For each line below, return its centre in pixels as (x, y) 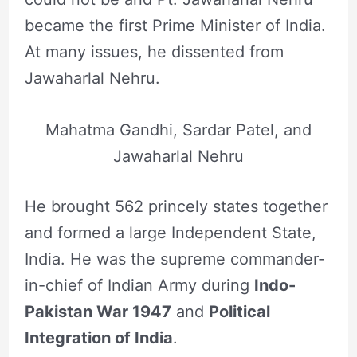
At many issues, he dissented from (154, 52)
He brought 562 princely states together (176, 207)
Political (239, 312)
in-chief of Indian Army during (139, 286)
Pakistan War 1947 (98, 312)
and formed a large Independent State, (170, 233)
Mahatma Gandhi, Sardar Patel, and (178, 130)
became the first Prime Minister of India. (175, 26)
